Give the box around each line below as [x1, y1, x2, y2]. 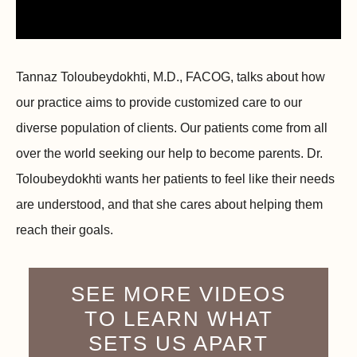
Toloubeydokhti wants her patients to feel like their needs [16, 172, 335, 186]
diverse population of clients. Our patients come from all [16, 121, 328, 135]
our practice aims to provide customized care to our [16, 96, 302, 110]
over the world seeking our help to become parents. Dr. [16, 147, 323, 161]
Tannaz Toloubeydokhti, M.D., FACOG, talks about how [16, 70, 325, 84]
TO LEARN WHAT [84, 307, 273, 331]
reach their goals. [16, 223, 113, 237]
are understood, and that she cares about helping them [16, 198, 323, 212]
